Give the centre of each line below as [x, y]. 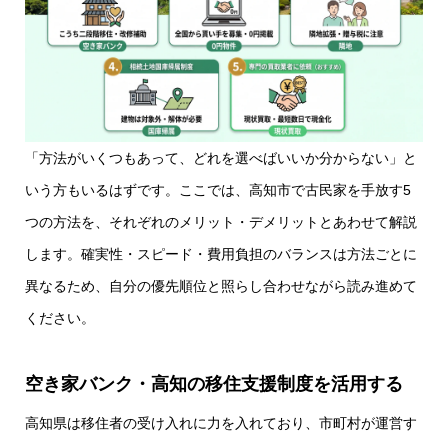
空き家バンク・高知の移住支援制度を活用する [214, 383]
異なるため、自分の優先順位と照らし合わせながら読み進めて [221, 285]
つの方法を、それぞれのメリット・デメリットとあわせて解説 [221, 221]
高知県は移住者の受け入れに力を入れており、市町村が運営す [221, 422]
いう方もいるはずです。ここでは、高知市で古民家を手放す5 [218, 189]
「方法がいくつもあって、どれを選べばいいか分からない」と [221, 157]
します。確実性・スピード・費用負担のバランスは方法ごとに [221, 253]
